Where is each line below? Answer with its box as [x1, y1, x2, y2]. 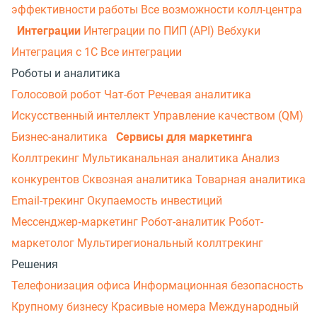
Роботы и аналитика [11, 66, 120, 80]
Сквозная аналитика [82, 172, 195, 186]
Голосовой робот [11, 87, 104, 101]
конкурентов [11, 172, 82, 186]
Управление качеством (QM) [153, 108, 304, 122]
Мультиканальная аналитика [82, 151, 241, 165]
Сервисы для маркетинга [116, 129, 253, 144]
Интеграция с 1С [11, 45, 100, 59]
